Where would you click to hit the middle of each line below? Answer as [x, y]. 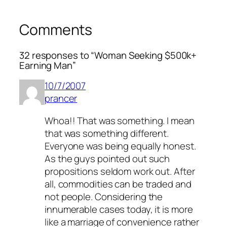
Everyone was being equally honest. [120, 146]
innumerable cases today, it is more [119, 209]
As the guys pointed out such [107, 158]
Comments [56, 30]
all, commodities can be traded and [118, 184]
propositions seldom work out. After [120, 171]
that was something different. [107, 133]
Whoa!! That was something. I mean [120, 120]
